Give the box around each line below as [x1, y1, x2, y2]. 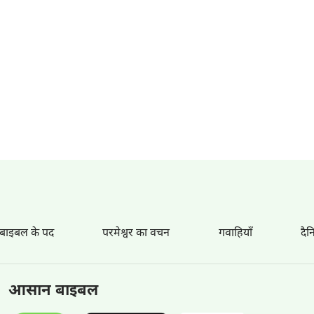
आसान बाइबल [8, 281, 98, 301]
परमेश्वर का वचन [102, 226, 170, 241]
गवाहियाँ [218, 226, 252, 241]
